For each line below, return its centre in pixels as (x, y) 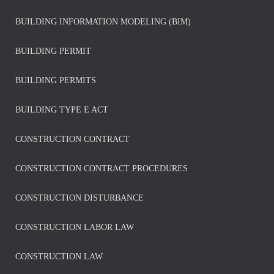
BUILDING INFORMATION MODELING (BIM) (103, 22)
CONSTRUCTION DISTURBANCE (80, 198)
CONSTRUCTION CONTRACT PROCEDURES (102, 168)
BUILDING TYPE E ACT (62, 110)
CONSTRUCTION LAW (59, 257)
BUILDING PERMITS (56, 80)
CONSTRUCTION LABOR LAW (75, 227)
